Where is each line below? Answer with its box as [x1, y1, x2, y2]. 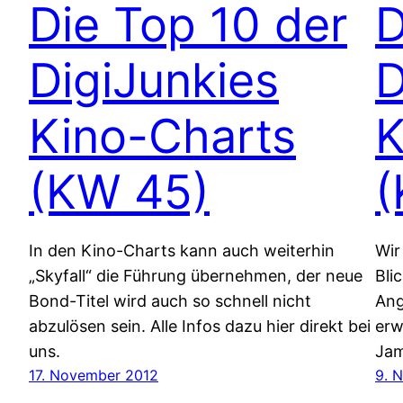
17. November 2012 [29, 365, 158, 384]
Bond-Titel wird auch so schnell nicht [29, 291, 311, 310]
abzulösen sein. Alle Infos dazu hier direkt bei [29, 316, 371, 336]
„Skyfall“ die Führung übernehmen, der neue [29, 265, 363, 285]
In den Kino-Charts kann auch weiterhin [29, 240, 335, 260]
